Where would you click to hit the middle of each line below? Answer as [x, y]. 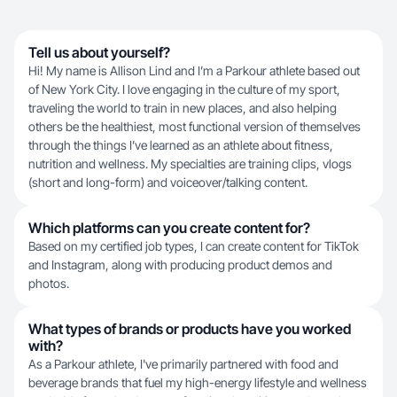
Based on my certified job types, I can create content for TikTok [194, 246]
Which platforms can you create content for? [169, 228]
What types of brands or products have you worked [190, 329]
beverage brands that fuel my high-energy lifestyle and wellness [198, 382]
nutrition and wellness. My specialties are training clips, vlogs [190, 163]
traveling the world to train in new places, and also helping [183, 108]
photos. [49, 283]
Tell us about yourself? [99, 52]
